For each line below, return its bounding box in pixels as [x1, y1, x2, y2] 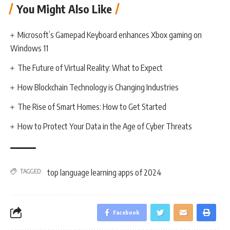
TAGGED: [20, 167, 42, 175]
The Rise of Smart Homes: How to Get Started [17, 102, 167, 112]
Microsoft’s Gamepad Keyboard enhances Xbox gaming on [17, 30, 202, 40]
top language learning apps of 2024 [47, 167, 162, 178]
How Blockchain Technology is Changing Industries [17, 82, 179, 92]
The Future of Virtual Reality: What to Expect [17, 63, 163, 73]
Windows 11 [10, 43, 48, 53]
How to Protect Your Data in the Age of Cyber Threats [17, 121, 193, 131]
